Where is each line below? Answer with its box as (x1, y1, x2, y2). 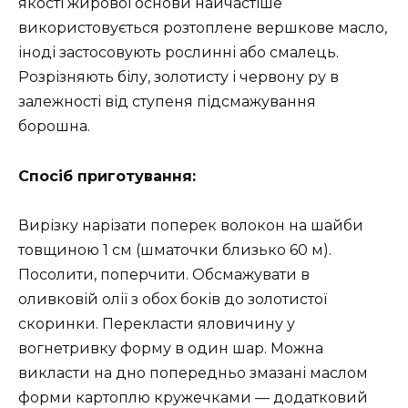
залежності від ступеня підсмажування (18, 93, 316, 111)
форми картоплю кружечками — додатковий (18, 388, 368, 406)
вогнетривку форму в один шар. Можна (18, 339, 323, 357)
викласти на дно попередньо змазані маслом (18, 363, 368, 382)
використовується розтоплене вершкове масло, (18, 19, 387, 37)
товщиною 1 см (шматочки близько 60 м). (18, 240, 331, 259)
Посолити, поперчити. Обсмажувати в (18, 265, 310, 283)
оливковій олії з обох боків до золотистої (18, 290, 327, 308)
